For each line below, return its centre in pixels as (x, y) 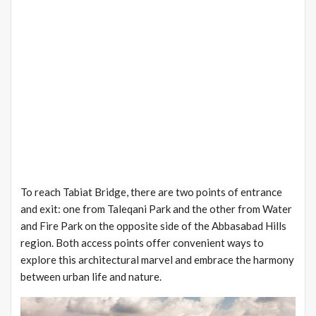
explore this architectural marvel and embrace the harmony (157, 259)
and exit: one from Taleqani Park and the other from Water (156, 208)
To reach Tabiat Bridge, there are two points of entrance (151, 192)
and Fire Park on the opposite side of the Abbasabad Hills (153, 225)
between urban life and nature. (91, 276)
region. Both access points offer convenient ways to (142, 242)
